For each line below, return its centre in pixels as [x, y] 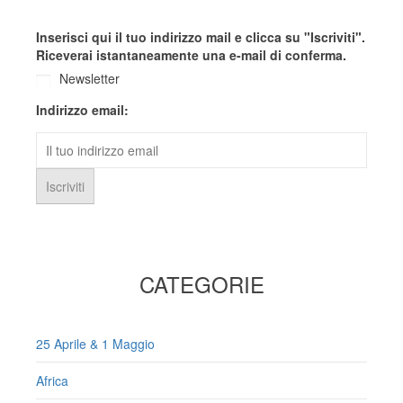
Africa [52, 381]
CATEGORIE [201, 284]
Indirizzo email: [82, 110]
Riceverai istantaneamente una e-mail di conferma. [191, 55]
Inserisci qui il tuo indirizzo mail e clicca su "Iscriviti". [201, 37]
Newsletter [90, 79]
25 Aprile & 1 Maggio [95, 344]
